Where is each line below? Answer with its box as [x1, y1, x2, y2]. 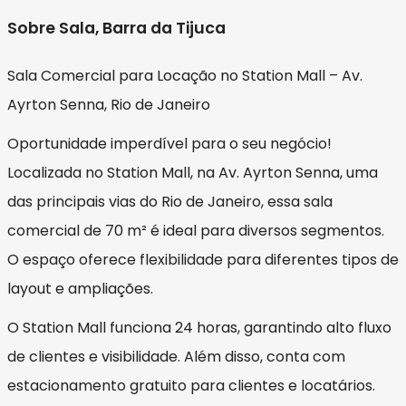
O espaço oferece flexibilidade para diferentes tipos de [7, 248, 399, 270]
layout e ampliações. [7, 277, 153, 299]
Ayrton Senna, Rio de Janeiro [7, 93, 210, 115]
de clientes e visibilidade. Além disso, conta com [7, 346, 345, 368]
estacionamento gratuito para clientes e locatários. [7, 375, 375, 397]
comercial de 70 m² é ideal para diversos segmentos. [7, 219, 384, 241]
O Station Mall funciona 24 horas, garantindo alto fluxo [7, 317, 391, 339]
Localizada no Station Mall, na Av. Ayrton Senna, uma [7, 161, 378, 183]
